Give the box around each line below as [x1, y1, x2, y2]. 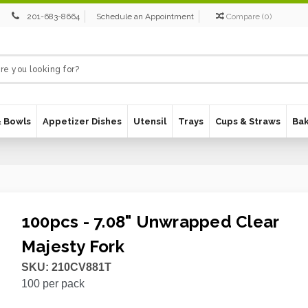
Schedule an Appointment [96, 12, 195, 21]
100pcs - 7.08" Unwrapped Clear [21, 212, 279, 232]
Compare [226, 12, 261, 21]
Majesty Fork [21, 236, 124, 256]
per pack [39, 278, 85, 289]
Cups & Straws [215, 116, 280, 126]
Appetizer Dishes [43, 116, 122, 126]
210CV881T [48, 261, 111, 273]
